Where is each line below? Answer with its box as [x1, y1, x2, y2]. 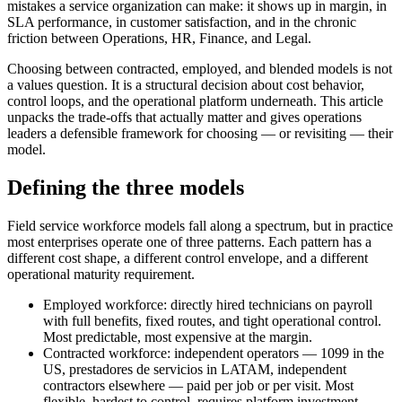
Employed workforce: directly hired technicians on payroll [43, 297, 372, 313]
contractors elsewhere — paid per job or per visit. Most [43, 378, 354, 394]
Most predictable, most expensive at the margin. [43, 329, 312, 345]
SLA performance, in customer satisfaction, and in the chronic [7, 14, 356, 31]
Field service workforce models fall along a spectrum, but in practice [7, 218, 393, 234]
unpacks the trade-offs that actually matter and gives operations [7, 109, 362, 126]
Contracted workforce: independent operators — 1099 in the [43, 345, 384, 362]
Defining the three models [7, 176, 244, 200]
